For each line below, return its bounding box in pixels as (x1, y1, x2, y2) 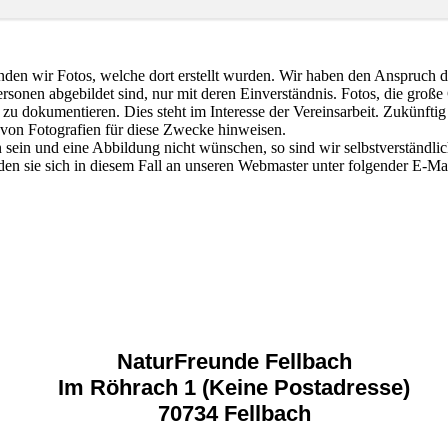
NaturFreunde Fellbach (116, 349, 352, 375)
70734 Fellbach (157, 401, 311, 427)
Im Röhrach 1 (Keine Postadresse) (58, 375, 410, 401)
